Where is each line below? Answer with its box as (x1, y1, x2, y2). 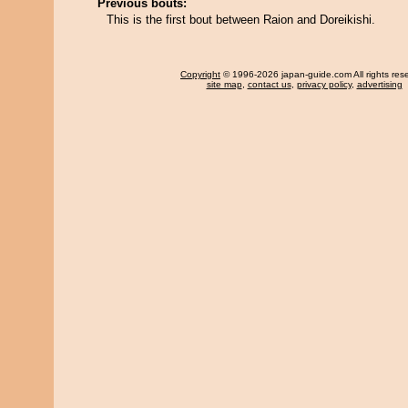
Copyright (180, 69, 220, 79)
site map (206, 79, 242, 89)
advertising (356, 79, 403, 89)
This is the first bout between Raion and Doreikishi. (107, 13, 375, 26)
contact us (247, 79, 291, 89)
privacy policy (296, 79, 352, 89)
